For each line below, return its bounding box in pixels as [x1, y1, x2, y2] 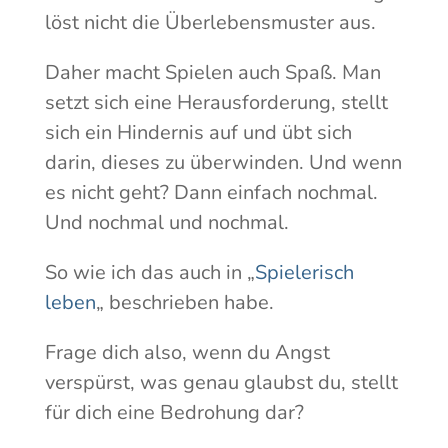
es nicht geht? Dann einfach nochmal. [44, 179, 378, 207]
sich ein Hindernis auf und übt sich [44, 119, 352, 147]
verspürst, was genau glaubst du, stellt [44, 369, 398, 397]
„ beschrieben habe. [95, 289, 274, 317]
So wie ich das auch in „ [44, 259, 255, 287]
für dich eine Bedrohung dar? [44, 399, 304, 427]
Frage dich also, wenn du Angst [44, 339, 330, 367]
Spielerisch [254, 259, 354, 287]
